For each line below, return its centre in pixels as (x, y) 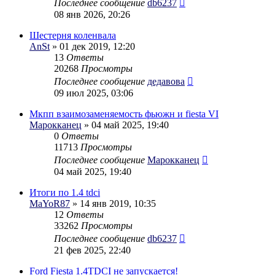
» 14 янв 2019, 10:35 (113, 203)
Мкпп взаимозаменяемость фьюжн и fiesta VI (124, 114)
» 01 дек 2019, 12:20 (92, 46)
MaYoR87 (50, 203)
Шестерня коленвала (73, 35)
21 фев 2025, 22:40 (92, 250)
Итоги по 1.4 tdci (65, 192)
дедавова (166, 81)
